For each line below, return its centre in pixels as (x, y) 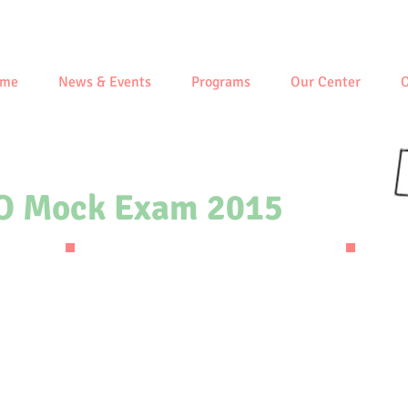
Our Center (325, 82)
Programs (220, 82)
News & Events (104, 82)
